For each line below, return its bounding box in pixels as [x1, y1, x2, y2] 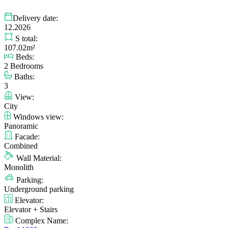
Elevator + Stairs [4, 205, 58, 214]
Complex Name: [13, 216, 68, 225]
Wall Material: [14, 154, 62, 163]
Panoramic [4, 122, 38, 131]
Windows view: [11, 112, 64, 122]
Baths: [12, 72, 35, 81]
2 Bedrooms [4, 62, 43, 71]
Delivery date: [13, 14, 58, 23]
